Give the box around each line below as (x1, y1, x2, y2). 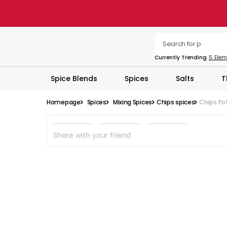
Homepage (47, 98, 81, 106)
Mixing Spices (112, 98, 152, 106)
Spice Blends (51, 73, 97, 84)
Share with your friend (53, 130, 131, 140)
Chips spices (156, 98, 195, 106)
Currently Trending (155, 54, 207, 61)
